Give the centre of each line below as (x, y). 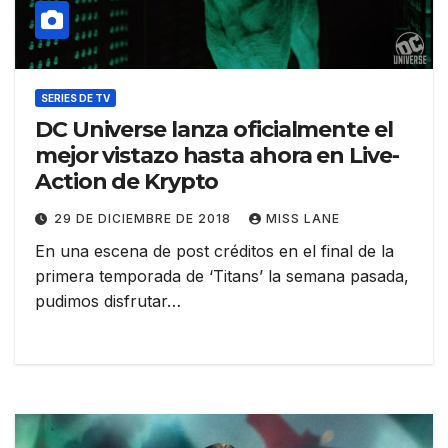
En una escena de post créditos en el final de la (214, 250)
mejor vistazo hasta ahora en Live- (217, 155)
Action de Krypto (127, 181)
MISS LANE (303, 218)
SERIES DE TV (75, 97)
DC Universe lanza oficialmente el (214, 129)
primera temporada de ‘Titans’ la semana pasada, (222, 275)
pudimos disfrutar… (108, 300)
